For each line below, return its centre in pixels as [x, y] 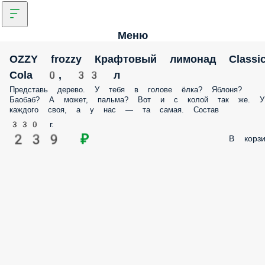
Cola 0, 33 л [65, 75]
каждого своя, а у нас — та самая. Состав [114, 110]
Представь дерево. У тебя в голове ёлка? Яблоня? [126, 90]
